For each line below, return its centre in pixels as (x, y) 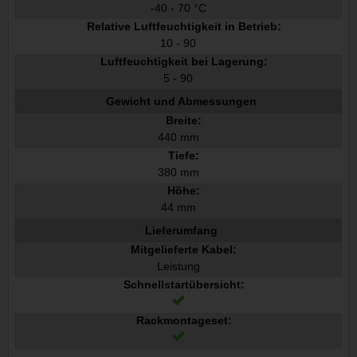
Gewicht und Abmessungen (181, 101)
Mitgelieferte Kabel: (184, 250)
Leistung (178, 267)
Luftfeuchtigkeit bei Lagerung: (184, 62)
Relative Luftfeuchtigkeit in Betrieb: (184, 27)
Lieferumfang (181, 230)
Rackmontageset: (184, 321)
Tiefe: (184, 156)
